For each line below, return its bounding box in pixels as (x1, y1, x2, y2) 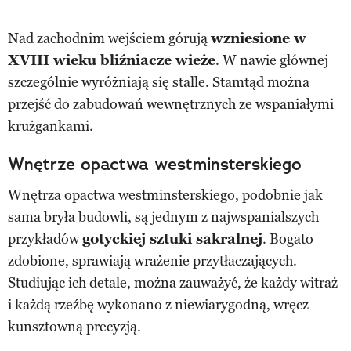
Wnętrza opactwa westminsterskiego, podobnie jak (8, 186, 323, 204)
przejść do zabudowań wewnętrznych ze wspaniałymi (8, 95, 334, 113)
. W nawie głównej (215, 51, 328, 69)
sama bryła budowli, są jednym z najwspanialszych (8, 208, 319, 226)
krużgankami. (8, 117, 93, 135)
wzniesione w (211, 29, 306, 47)
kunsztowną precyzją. (8, 317, 141, 335)
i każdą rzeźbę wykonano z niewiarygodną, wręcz (8, 295, 309, 313)
